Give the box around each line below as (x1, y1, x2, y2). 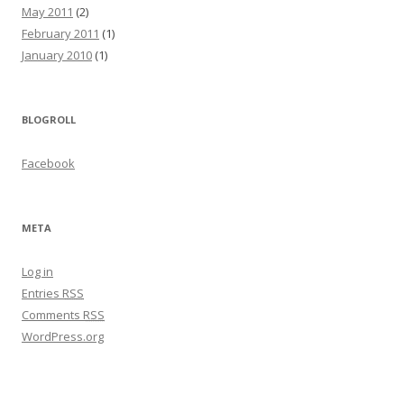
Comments (22, 307, 83, 324)
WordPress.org (22, 328, 104, 345)
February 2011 (22, 25, 99, 42)
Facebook (22, 155, 75, 172)
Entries (22, 285, 62, 302)
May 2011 (22, 4, 73, 21)
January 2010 (22, 47, 92, 64)
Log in (22, 263, 53, 280)
